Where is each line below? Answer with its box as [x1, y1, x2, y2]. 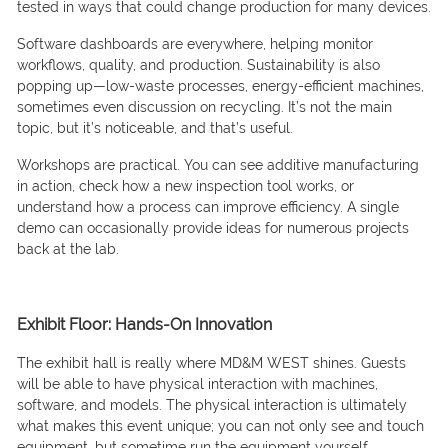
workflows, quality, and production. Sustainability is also [16, 57, 380, 74]
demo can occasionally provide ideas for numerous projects [16, 220, 409, 237]
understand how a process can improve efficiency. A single [16, 199, 399, 216]
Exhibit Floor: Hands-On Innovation [16, 315, 272, 335]
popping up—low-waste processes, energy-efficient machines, [16, 78, 424, 95]
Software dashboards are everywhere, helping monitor [16, 36, 373, 53]
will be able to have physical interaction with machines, [16, 376, 378, 393]
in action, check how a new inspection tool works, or [16, 178, 354, 195]
